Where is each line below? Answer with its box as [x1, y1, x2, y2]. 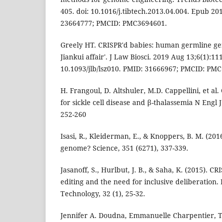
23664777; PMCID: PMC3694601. [60, 18, 167, 28]
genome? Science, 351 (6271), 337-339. [60, 143, 188, 153]
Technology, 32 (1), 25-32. [60, 189, 145, 199]
